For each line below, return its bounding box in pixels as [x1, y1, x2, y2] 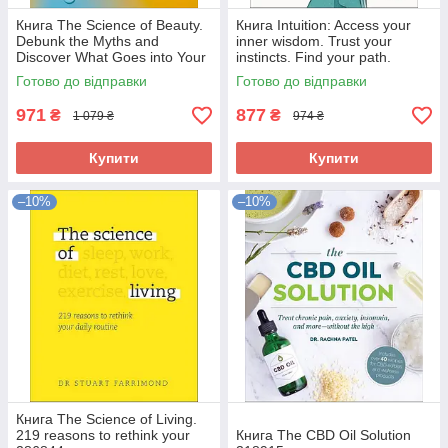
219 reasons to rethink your [16, 427, 190, 443]
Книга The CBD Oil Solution [236, 427, 411, 443]
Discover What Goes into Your [16, 49, 206, 65]
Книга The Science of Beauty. [16, 17, 203, 33]
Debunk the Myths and [16, 33, 159, 49]
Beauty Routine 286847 [16, 65, 165, 81]
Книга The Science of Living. [16, 411, 197, 427]
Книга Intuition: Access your [236, 17, 411, 33]
